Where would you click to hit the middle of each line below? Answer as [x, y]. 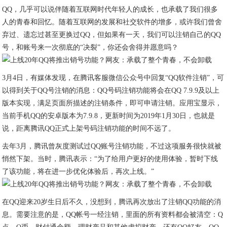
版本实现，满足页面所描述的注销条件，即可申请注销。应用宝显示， [112, 103]
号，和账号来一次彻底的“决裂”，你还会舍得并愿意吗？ [90, 47]
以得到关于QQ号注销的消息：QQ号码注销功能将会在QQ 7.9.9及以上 [111, 90]
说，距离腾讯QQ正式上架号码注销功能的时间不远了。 [89, 128]
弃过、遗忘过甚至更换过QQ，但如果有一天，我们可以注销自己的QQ [112, 35]
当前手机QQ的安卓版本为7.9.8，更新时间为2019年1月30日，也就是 [109, 116]
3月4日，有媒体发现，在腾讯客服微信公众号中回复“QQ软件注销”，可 [113, 78]
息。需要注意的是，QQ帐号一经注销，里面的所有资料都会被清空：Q [113, 215]
